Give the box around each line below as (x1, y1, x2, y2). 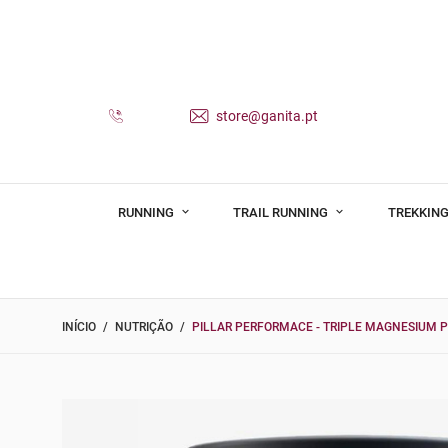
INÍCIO (62, 320, 96, 335)
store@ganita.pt (213, 107, 318, 124)
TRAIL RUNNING (233, 204, 332, 220)
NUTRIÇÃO (115, 320, 173, 335)
